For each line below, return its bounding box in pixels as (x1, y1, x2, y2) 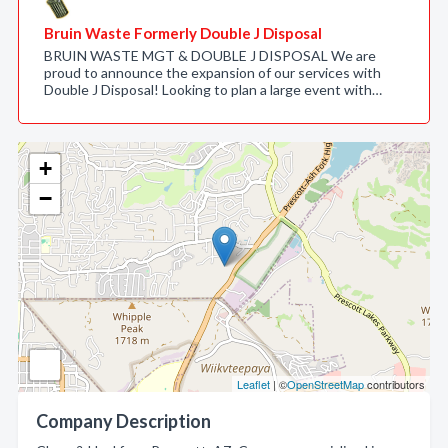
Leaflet (237, 376, 270, 392)
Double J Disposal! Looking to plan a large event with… (44, 81, 382, 98)
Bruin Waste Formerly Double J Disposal (44, 24, 322, 42)
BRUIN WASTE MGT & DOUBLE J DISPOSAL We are (44, 47, 376, 64)
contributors (364, 376, 425, 392)
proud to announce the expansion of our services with (44, 64, 381, 81)
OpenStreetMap (287, 376, 364, 392)
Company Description (36, 410, 211, 432)
